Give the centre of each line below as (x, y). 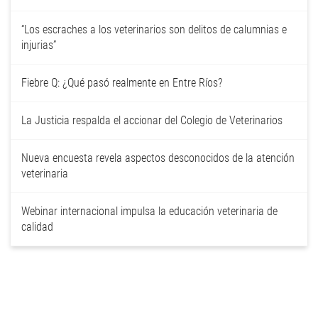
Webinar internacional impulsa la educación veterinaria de (149, 211)
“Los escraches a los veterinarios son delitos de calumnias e (154, 29)
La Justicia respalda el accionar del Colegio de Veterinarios (152, 120)
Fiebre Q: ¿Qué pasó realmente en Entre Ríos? (122, 83)
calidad (37, 227)
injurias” (39, 45)
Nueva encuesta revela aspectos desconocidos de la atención (158, 158)
